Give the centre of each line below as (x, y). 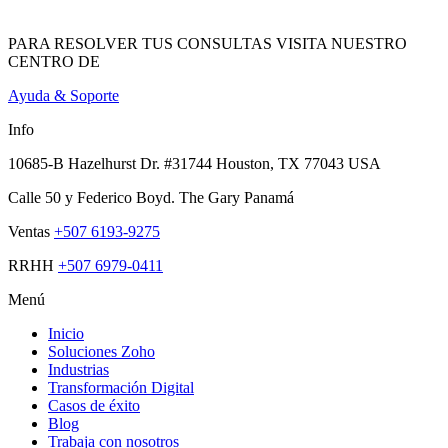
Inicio (66, 334)
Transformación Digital (121, 388)
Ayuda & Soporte (63, 96)
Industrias (78, 370)
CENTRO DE (54, 62)
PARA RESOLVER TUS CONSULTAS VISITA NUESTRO (207, 44)
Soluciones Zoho (101, 352)
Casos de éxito (94, 406)
